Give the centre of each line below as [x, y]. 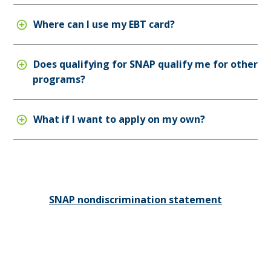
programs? [59, 79]
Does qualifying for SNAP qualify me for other [144, 64]
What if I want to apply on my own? [118, 119]
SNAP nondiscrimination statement [135, 200]
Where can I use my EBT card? [103, 24]
